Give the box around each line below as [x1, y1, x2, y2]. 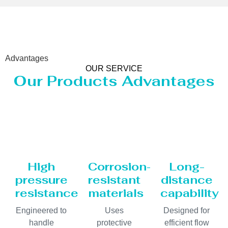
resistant [88, 173, 140, 187]
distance [160, 173, 213, 187]
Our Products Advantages [13, 72, 215, 91]
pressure [15, 173, 68, 187]
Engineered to [16, 206, 67, 215]
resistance [15, 186, 78, 201]
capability [160, 186, 219, 201]
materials [88, 186, 144, 201]
